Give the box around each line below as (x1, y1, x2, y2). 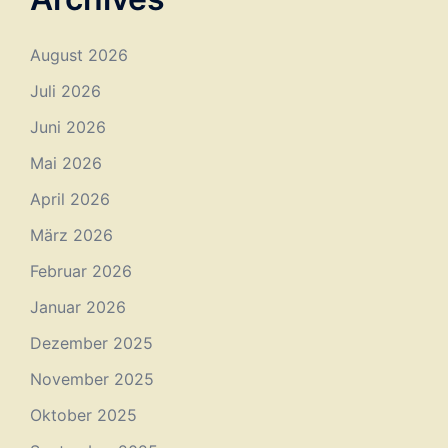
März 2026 (30, 224, 113, 245)
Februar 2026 (30, 260, 132, 281)
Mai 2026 (30, 152, 102, 173)
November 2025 (30, 368, 154, 389)
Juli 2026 (30, 80, 101, 101)
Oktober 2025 (30, 404, 137, 425)
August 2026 (30, 44, 128, 65)
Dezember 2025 (30, 332, 153, 353)
